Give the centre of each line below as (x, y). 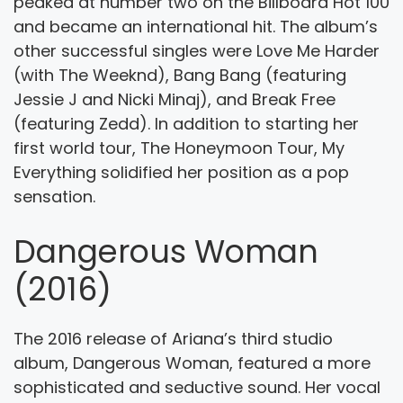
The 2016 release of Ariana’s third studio (173, 338)
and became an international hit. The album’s (196, 26)
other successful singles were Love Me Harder (197, 50)
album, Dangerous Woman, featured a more (192, 363)
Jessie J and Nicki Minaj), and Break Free (175, 99)
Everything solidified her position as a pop (181, 172)
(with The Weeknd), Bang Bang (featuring (180, 75)
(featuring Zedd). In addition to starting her (186, 123)
